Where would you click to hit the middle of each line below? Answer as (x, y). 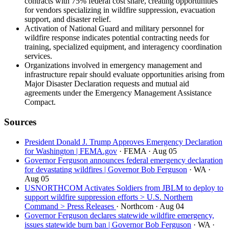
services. (38, 56)
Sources (20, 122)
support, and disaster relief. (68, 19)
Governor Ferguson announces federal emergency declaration (124, 160)
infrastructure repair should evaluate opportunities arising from (124, 75)
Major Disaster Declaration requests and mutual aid (107, 84)
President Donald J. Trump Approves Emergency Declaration (123, 142)
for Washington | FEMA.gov (71, 151)
